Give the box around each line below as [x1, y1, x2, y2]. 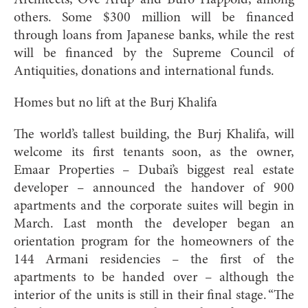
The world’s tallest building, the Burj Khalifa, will [14, 127, 294, 142]
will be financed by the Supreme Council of [14, 46, 294, 60]
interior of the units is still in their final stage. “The [14, 288, 294, 302]
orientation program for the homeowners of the [14, 234, 294, 249]
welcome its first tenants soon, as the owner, [14, 145, 294, 159]
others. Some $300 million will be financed [14, 10, 294, 25]
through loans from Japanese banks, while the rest [14, 28, 294, 43]
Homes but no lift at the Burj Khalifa [14, 96, 217, 110]
